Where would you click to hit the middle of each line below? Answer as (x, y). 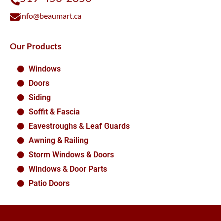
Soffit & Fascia (54, 112)
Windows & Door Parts (68, 169)
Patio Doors (49, 184)
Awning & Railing (58, 141)
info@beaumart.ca (51, 16)
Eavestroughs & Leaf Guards (79, 126)
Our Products (36, 46)
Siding (39, 98)
